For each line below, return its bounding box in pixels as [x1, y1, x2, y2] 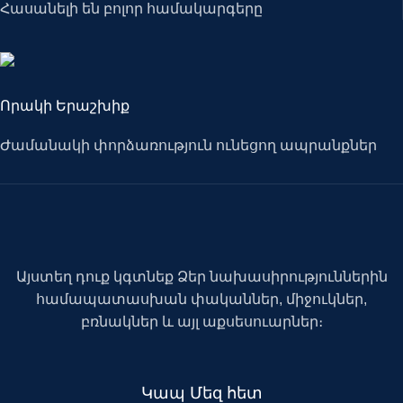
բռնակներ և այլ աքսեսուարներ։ [80, 314, 323, 330]
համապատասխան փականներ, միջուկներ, [36, 291, 367, 308]
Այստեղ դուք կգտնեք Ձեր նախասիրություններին [15, 269, 388, 285]
